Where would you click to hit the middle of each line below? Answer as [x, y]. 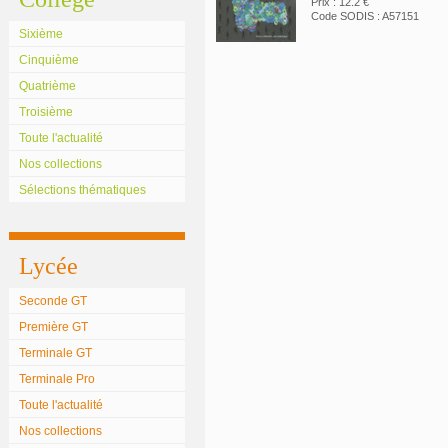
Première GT [53, 327]
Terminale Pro [57, 379]
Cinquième [49, 60]
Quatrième [47, 86]
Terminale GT [55, 353]
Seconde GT [53, 301]
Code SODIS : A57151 [365, 16]
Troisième [46, 112]
